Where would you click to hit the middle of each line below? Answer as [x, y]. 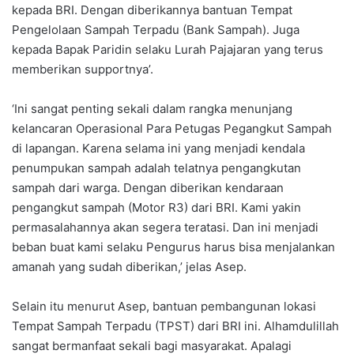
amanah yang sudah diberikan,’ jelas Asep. [129, 267]
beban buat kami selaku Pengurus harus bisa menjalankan [173, 247]
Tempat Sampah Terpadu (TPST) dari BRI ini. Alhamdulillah [175, 326]
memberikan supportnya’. [83, 70]
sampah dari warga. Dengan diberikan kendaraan [148, 188]
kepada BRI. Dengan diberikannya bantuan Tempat [152, 10]
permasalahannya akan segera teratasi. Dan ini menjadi [165, 228]
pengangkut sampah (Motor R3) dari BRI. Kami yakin [156, 208]
